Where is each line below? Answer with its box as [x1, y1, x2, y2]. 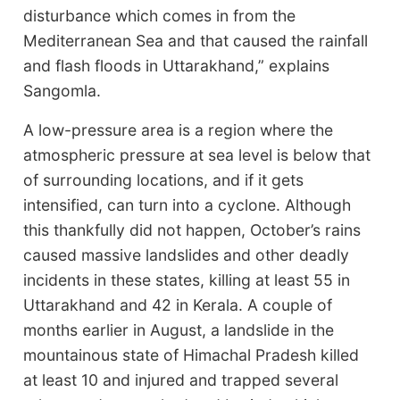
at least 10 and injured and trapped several [23, 370, 339, 389]
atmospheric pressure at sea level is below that [23, 145, 371, 164]
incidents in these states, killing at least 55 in [23, 270, 351, 289]
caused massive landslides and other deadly [23, 245, 350, 264]
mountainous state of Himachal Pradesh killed [23, 345, 360, 364]
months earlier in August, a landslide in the [23, 320, 335, 339]
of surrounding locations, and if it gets [23, 170, 304, 189]
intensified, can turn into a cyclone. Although [23, 195, 352, 214]
